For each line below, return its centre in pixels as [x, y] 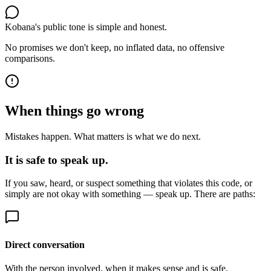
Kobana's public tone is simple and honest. [86, 27]
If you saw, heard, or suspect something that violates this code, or [129, 183]
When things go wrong [74, 110]
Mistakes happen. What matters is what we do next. [103, 136]
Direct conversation [45, 244]
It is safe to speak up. [57, 160]
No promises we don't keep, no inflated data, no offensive [115, 47]
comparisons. [30, 58]
